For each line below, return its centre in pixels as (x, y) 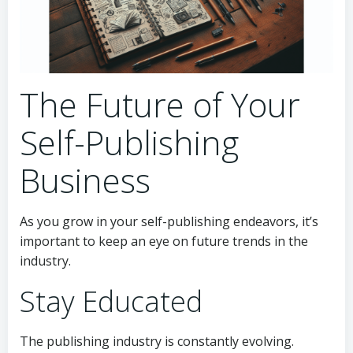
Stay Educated (111, 302)
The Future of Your (160, 105)
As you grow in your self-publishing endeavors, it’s (169, 222)
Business (85, 180)
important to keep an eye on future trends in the (164, 242)
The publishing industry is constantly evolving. (157, 342)
